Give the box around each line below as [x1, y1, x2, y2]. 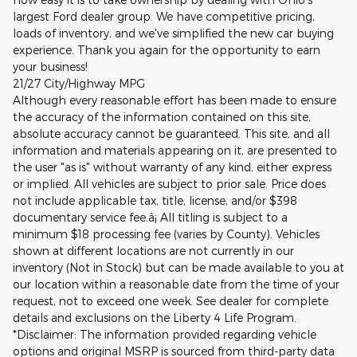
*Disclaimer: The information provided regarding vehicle [13, 327, 316, 341]
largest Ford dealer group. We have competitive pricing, [13, 9, 315, 23]
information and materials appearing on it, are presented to [13, 143, 337, 157]
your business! [13, 59, 88, 73]
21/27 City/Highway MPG [13, 76, 145, 90]
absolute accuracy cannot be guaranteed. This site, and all [13, 126, 330, 140]
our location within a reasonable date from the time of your [13, 277, 339, 291]
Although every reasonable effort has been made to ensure [13, 92, 336, 107]
